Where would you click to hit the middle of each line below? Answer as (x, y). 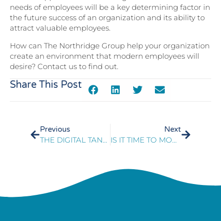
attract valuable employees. (60, 28)
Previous (55, 129)
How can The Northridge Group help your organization (110, 45)
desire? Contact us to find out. (64, 66)
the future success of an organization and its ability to (107, 18)
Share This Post (46, 85)
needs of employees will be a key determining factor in (110, 7)
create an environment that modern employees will (105, 56)
